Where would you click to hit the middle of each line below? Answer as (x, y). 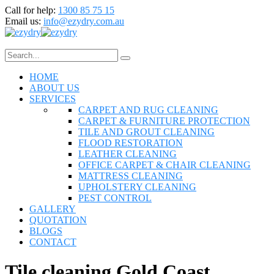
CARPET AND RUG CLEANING (148, 110)
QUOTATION (58, 220)
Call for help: (30, 10)
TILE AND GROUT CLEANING (146, 132)
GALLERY (53, 209)
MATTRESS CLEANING (131, 176)
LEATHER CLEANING (128, 154)
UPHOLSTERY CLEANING (137, 187)
